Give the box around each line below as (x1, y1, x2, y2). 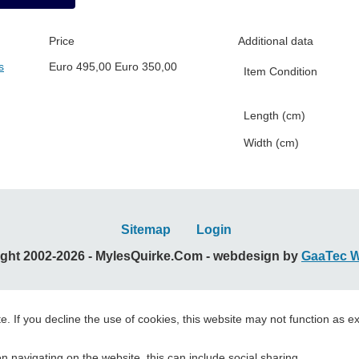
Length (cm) (244, 109, 305, 123)
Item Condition (244, 65, 317, 79)
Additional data (238, 34, 313, 48)
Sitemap (121, 223, 171, 237)
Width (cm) (244, 136, 299, 150)
